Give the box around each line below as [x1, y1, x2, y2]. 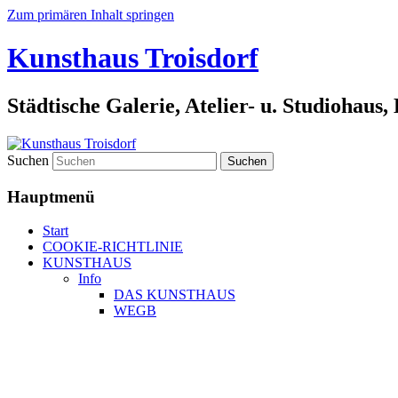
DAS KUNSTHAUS [114, 287, 235, 303]
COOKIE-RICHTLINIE [43, 239, 183, 255]
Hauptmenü [7, 187, 95, 206]
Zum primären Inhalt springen [7, 7, 174, 22]
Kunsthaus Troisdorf [7, 42, 259, 75]
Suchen [7, 152, 49, 168]
